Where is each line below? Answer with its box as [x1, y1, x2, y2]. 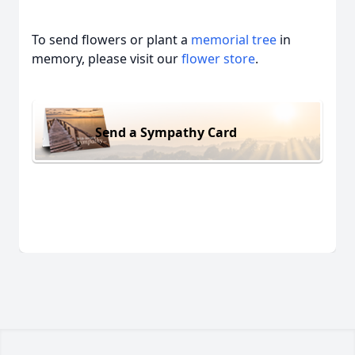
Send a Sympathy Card [95, 123, 237, 141]
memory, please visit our [32, 50, 181, 67]
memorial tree [191, 31, 277, 48]
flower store [181, 50, 255, 67]
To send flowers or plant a [32, 31, 191, 48]
